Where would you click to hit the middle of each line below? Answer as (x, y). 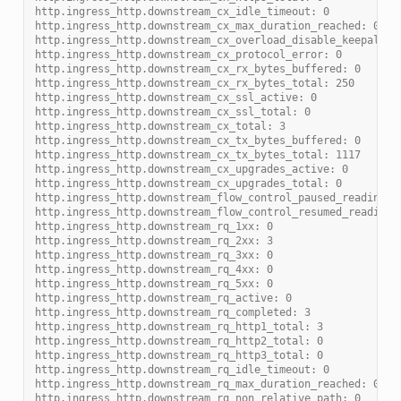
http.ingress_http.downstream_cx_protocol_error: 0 (188, 54)
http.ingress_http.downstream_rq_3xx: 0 (154, 255)
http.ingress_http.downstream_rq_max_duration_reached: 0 (207, 384)
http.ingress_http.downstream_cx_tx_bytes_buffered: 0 (197, 140)
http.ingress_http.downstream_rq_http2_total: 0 (179, 341)
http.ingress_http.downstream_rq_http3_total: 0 (179, 355)
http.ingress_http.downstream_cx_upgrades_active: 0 (191, 169)
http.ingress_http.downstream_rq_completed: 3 (172, 312)
